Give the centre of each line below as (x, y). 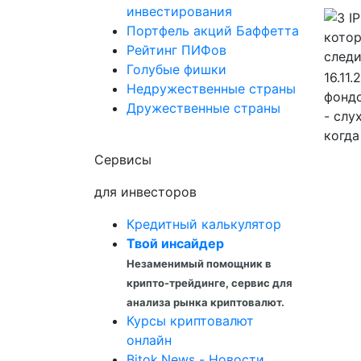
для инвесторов (145, 192)
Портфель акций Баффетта (213, 31)
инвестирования (179, 11)
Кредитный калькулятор (204, 224)
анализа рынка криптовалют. (205, 302)
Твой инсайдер (175, 243)
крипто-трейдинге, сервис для (210, 283)
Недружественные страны (211, 89)
